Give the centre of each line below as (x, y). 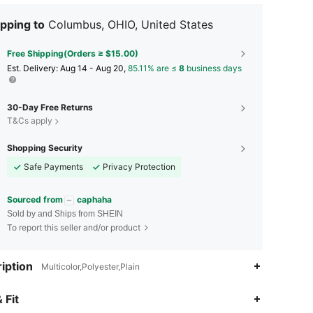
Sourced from (35, 199)
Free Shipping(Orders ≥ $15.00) (73, 53)
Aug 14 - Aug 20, (94, 68)
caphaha (94, 199)
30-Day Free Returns (50, 107)
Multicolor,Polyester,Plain (90, 266)
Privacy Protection (139, 167)
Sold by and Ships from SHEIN (65, 213)
